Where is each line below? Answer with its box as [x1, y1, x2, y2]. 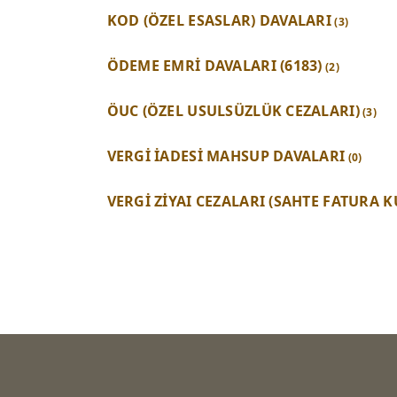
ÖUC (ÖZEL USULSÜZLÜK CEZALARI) [106, 101, 360, 121]
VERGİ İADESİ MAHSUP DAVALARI [106, 146, 346, 167]
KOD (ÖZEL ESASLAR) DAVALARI [106, 11, 332, 31]
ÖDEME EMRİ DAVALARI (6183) [106, 56, 323, 76]
